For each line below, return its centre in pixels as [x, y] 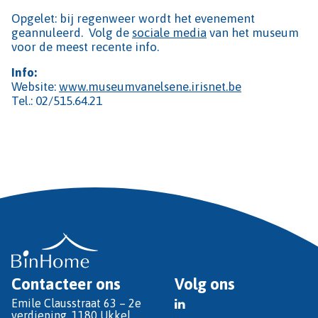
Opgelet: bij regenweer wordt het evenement [133, 19]
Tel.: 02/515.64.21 [57, 101]
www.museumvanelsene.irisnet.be [150, 87]
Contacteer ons [66, 284]
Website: [35, 87]
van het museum [253, 33]
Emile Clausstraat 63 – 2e [76, 303]
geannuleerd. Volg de [72, 33]
